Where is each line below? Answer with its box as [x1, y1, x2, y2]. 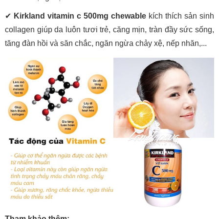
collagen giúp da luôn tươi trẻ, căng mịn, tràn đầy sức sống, [5, 25, 214, 34]
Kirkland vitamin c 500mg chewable [14, 12, 146, 20]
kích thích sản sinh [146, 12, 214, 20]
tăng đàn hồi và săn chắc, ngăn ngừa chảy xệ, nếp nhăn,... [5, 39, 207, 47]
